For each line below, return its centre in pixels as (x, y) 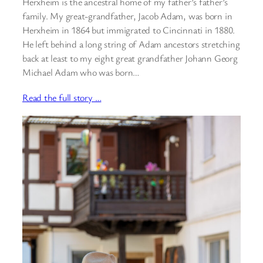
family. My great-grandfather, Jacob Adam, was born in (127, 16)
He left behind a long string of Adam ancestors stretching (131, 44)
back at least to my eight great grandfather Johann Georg (130, 58)
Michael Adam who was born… (81, 72)
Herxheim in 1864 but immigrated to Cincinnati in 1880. (129, 30)
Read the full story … (62, 98)
